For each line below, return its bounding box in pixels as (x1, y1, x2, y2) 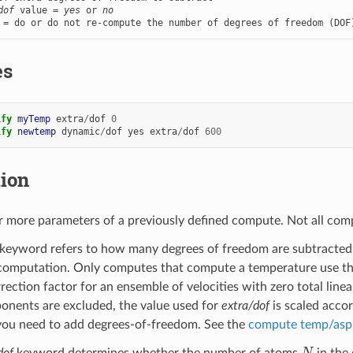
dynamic (61, 125, 100, 137)
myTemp (17, 113, 50, 124)
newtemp (17, 125, 56, 137)
